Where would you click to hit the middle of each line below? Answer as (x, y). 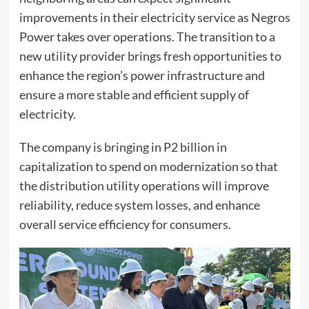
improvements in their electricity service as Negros (154, 17)
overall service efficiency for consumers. (125, 224)
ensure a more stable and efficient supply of (134, 94)
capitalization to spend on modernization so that (148, 166)
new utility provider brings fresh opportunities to (150, 56)
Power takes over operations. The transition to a (147, 36)
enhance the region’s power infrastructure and (142, 75)
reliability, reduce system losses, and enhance (139, 205)
